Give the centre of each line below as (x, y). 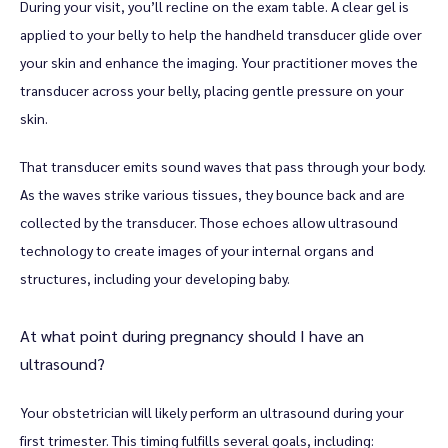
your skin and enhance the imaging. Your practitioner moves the (219, 62)
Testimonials (121, 154)
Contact (99, 233)
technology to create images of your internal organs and (197, 250)
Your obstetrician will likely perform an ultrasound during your (212, 412)
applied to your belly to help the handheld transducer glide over (221, 34)
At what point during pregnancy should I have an (192, 335)
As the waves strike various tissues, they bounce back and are (212, 194)
